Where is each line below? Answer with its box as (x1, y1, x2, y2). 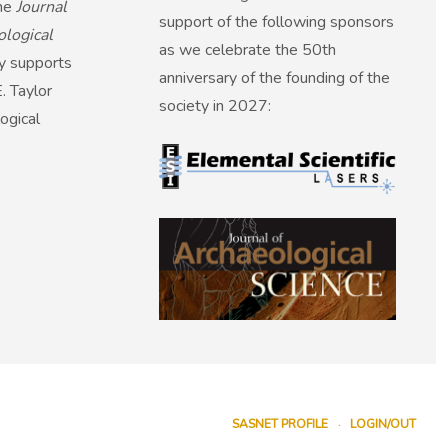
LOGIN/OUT (350, 415, 416, 432)
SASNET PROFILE (232, 415, 328, 432)
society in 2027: (159, 95, 272, 118)
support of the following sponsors (159, 11, 395, 34)
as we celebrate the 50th (159, 39, 337, 62)
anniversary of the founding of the (159, 67, 391, 90)
